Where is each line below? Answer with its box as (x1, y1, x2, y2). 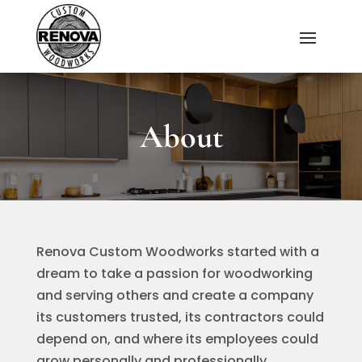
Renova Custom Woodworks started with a (36, 242, 319, 261)
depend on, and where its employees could (36, 330, 318, 348)
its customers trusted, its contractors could (36, 308, 324, 326)
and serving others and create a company (36, 286, 314, 305)
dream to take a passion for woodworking (36, 264, 313, 283)
